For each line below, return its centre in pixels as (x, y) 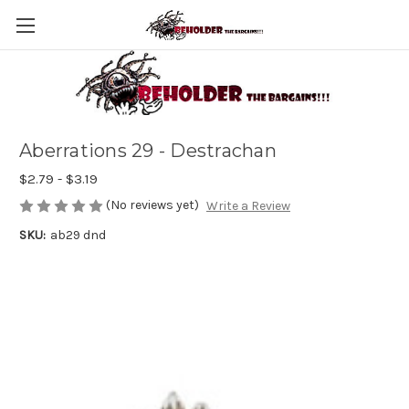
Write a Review (248, 206)
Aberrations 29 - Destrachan (148, 151)
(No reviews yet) (152, 205)
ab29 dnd (78, 236)
